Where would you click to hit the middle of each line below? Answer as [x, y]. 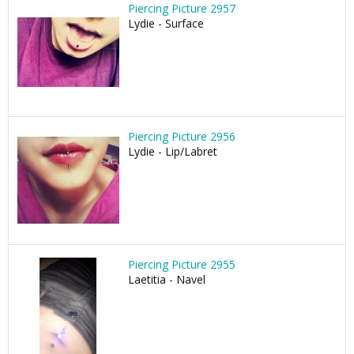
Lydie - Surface [166, 23]
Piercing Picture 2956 [182, 136]
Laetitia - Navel [167, 279]
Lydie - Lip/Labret [173, 151]
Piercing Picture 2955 [182, 264]
